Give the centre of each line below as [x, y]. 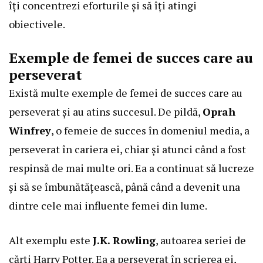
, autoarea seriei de [201, 240]
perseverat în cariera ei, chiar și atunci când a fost [127, 149]
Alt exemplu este [51, 240]
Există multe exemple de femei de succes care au [126, 93]
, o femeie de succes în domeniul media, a [150, 131]
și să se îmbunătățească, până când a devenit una [124, 187]
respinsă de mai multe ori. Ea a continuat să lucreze [131, 168]
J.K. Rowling [124, 240]
